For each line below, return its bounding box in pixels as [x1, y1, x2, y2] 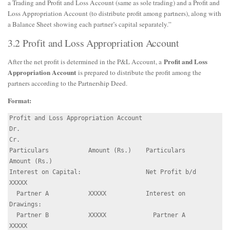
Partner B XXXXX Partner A [9, 212, 16, 219]
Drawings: [9, 201, 42, 208]
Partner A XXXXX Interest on [9, 190, 16, 198]
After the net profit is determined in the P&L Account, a [8, 57, 164, 66]
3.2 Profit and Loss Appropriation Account [8, 36, 179, 50]
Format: [8, 95, 31, 106]
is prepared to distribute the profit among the [76, 68, 201, 77]
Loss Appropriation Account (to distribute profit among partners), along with [8, 8, 221, 18]
